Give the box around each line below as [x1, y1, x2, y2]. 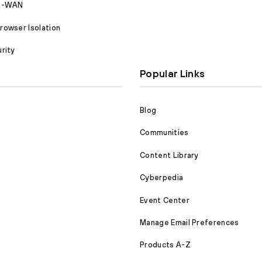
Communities [140, 128, 189, 137]
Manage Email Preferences [140, 218, 239, 227]
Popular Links [140, 68, 205, 80]
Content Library [140, 150, 199, 160]
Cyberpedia [140, 173, 184, 182]
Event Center [140, 195, 189, 205]
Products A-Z [140, 240, 191, 250]
